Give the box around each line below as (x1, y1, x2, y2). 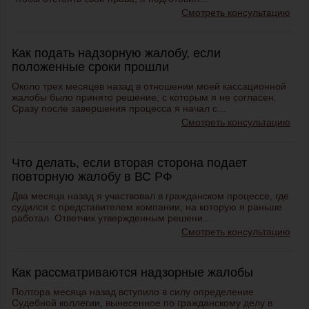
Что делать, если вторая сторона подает (12, 156, 247, 170)
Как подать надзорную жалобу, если (12, 46, 221, 61)
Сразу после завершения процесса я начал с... (12, 103, 226, 114)
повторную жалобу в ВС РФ (12, 170, 172, 184)
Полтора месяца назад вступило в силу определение (12, 286, 254, 298)
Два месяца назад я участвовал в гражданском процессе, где (12, 190, 289, 202)
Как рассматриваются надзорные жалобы (12, 266, 253, 280)
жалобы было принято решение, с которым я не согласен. (12, 92, 277, 103)
